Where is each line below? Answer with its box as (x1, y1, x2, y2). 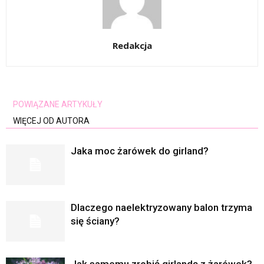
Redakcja (112, 39, 152, 52)
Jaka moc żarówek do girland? (71, 145, 209, 157)
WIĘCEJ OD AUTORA (13, 116, 90, 126)
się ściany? (71, 215, 120, 227)
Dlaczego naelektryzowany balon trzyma (71, 202, 252, 214)
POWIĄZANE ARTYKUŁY (13, 100, 103, 110)
